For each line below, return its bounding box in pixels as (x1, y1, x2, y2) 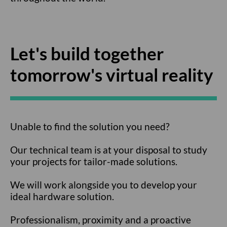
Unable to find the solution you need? (10, 121, 170, 132)
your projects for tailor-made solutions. (10, 156, 177, 167)
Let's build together (10, 43, 164, 64)
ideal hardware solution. (10, 191, 114, 202)
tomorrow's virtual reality (10, 64, 213, 85)
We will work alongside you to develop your (10, 179, 197, 191)
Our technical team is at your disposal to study (10, 144, 207, 156)
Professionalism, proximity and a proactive (10, 214, 191, 225)
